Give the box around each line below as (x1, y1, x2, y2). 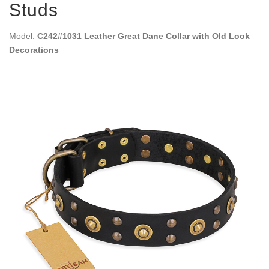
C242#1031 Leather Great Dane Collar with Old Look (37, 31, 250, 41)
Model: (9, 31, 37, 41)
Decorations (9, 44, 59, 55)
